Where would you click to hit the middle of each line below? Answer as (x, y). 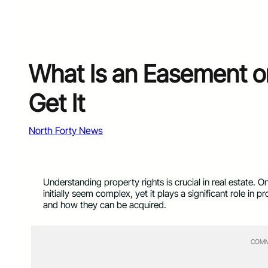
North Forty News (66, 130)
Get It (57, 103)
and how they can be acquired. (107, 205)
